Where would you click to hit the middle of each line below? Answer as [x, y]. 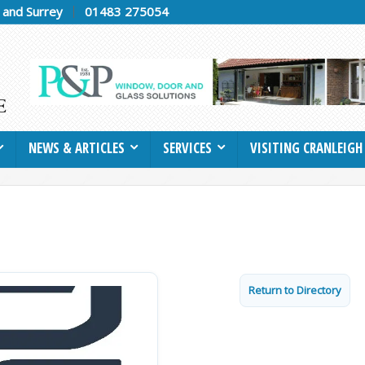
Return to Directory [295, 290]
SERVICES [187, 147]
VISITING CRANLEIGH [306, 147]
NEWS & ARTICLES [77, 147]
